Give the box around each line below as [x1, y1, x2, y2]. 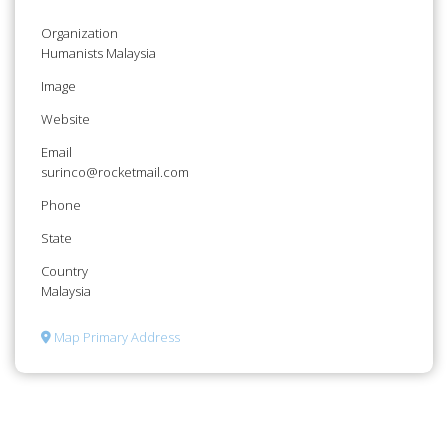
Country [41, 261, 88, 280]
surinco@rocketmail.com [41, 162, 189, 181]
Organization [41, 23, 118, 42]
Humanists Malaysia [41, 43, 156, 62]
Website [41, 109, 90, 128]
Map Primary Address [51, 327, 180, 346]
